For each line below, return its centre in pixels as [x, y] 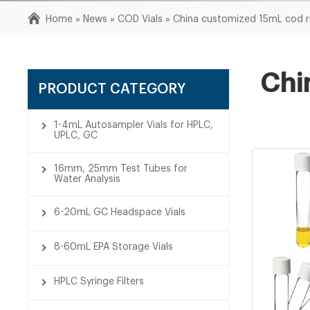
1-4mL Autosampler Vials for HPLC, [134, 125]
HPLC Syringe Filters [99, 282]
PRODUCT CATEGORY [112, 89]
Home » [65, 19]
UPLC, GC [76, 136]
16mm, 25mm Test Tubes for [121, 169]
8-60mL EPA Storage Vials [114, 247]
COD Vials [140, 19]
